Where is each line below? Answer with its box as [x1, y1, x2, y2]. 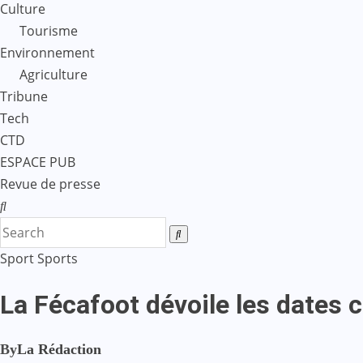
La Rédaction [17, 340, 101, 357]
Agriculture [19, 66, 88, 83]
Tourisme [19, 22, 78, 40]
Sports [37, 250, 78, 267]
